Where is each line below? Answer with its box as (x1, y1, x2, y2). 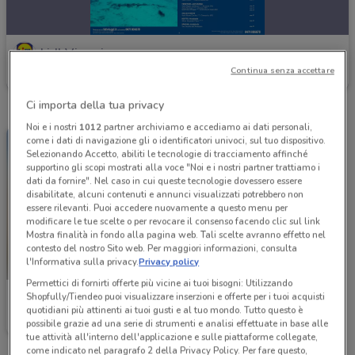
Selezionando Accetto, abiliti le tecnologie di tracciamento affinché (26, 147, 308, 161)
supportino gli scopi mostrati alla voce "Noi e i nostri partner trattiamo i (26, 161, 321, 174)
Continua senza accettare (231, 64, 334, 77)
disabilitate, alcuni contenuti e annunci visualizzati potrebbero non (26, 188, 304, 201)
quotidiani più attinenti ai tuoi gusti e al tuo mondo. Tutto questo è (26, 303, 303, 317)
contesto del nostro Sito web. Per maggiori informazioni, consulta (26, 242, 298, 255)
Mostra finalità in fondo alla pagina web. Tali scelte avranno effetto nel (26, 228, 326, 242)
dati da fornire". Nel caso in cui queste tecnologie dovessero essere (26, 174, 303, 188)
